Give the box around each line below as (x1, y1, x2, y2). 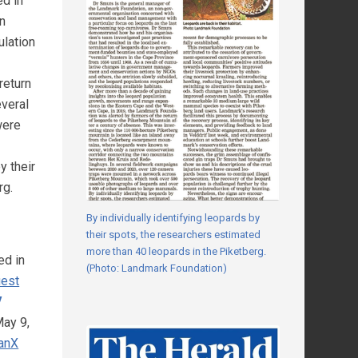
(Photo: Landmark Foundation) (86, 262, 228, 275)
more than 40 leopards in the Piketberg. (86, 245, 267, 258)
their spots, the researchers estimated (86, 229, 261, 241)
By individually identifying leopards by (86, 212, 261, 225)
